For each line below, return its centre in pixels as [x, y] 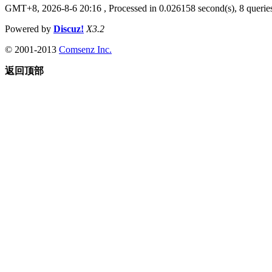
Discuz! [69, 29]
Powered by [29, 29]
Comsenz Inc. [85, 49]
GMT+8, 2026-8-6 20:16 [53, 8]
